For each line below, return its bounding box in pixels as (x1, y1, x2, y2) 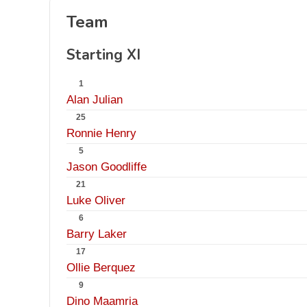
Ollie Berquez (66, 261, 136, 274)
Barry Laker (66, 228, 127, 241)
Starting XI (66, 45, 140, 64)
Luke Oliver (66, 194, 125, 207)
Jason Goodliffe (66, 160, 147, 173)
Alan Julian (66, 93, 123, 106)
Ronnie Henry (66, 127, 136, 140)
